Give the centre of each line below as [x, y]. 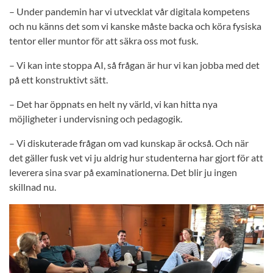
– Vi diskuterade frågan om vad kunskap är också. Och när [129, 143]
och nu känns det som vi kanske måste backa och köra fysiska [135, 26]
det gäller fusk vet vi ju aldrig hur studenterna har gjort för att [136, 158]
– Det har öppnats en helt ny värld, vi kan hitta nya [113, 104]
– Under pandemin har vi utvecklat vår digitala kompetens [129, 12]
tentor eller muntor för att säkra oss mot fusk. [104, 41]
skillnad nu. [33, 187]
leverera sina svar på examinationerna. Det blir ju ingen [123, 172]
